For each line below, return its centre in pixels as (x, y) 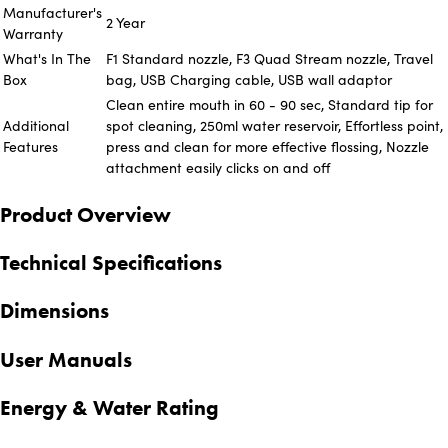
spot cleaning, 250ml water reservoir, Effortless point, (274, 126)
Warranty (33, 34)
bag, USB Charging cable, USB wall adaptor (249, 80)
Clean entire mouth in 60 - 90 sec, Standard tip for (269, 105)
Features (30, 147)
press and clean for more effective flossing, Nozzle (267, 147)
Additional (36, 126)
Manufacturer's (52, 13)
